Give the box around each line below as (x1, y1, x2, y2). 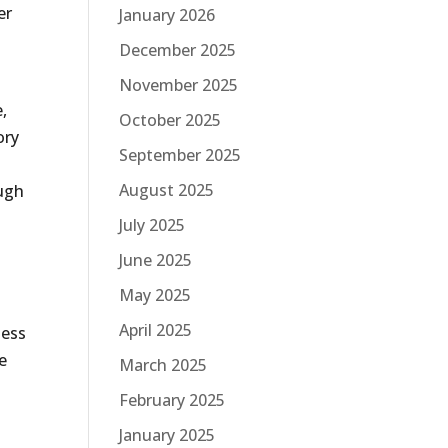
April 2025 (119, 319, 193, 341)
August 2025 (119, 179, 215, 201)
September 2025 (119, 144, 242, 166)
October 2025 (119, 109, 222, 131)
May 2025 (119, 284, 192, 306)
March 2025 (119, 354, 208, 376)
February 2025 (119, 389, 226, 411)
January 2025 (119, 424, 216, 446)
